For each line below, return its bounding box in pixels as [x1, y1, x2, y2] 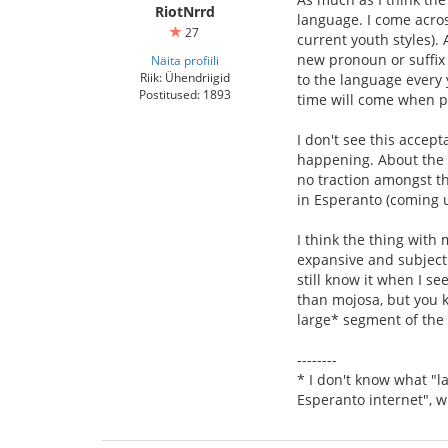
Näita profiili [150, 51, 219, 68]
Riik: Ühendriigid [139, 68, 230, 85]
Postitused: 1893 [138, 85, 231, 102]
